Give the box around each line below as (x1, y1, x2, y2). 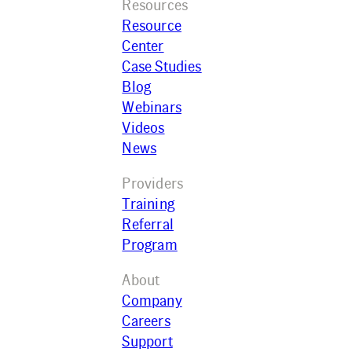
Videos (122, 118, 165, 137)
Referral (122, 214, 174, 234)
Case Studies (122, 57, 202, 76)
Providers (122, 174, 184, 193)
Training (122, 194, 174, 214)
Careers (122, 311, 170, 331)
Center (122, 36, 164, 56)
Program (122, 235, 178, 255)
